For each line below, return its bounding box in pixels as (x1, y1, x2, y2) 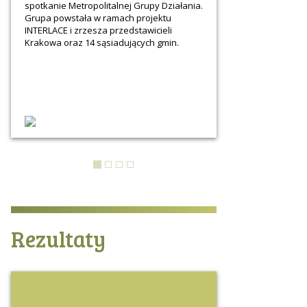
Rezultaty (11, 224, 106, 254)
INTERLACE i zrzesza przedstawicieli (25, 24, 172, 36)
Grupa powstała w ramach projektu (25, 12, 171, 24)
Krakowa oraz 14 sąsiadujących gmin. (25, 36, 179, 49)
